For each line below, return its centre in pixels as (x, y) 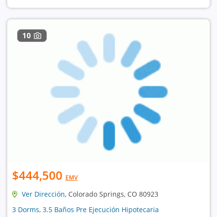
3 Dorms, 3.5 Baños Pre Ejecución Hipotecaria (85, 210)
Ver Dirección (43, 194)
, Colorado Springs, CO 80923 (112, 194)
